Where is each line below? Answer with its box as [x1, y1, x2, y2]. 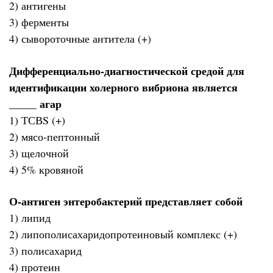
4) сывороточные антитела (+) [9, 31, 151, 46]
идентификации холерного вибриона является [9, 79, 238, 95]
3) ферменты [9, 15, 69, 30]
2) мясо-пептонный [9, 129, 100, 144]
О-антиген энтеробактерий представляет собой [9, 193, 243, 210]
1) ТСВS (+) [9, 112, 65, 127]
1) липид [9, 210, 51, 225]
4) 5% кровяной [9, 161, 83, 177]
